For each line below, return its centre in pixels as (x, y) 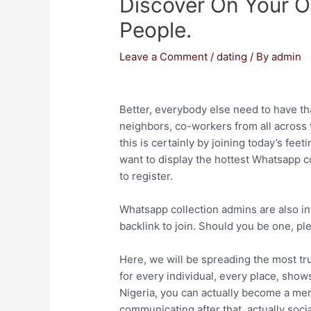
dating (232, 57)
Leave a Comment (164, 57)
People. (156, 30)
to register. (146, 176)
